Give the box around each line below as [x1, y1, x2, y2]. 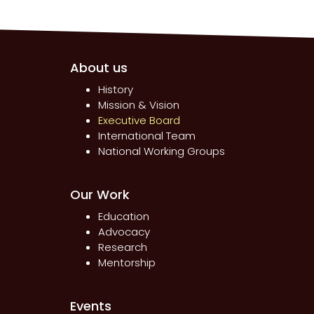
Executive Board [98, 113, 180, 128]
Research [98, 240, 147, 255]
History [98, 82, 133, 97]
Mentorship [98, 255, 156, 271]
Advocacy [98, 224, 150, 240]
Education [98, 209, 149, 224]
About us [70, 59, 128, 77]
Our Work [70, 186, 130, 204]
